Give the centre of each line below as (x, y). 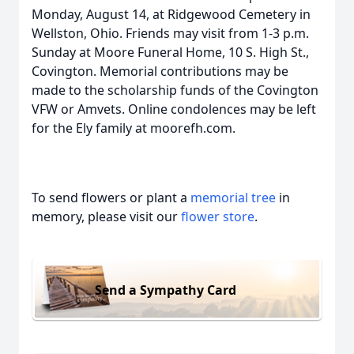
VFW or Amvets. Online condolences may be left (174, 109)
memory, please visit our (106, 217)
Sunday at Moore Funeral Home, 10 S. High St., (170, 52)
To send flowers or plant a (111, 198)
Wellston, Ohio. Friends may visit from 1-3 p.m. (170, 33)
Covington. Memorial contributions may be (160, 71)
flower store (218, 217)
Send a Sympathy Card (166, 290)
